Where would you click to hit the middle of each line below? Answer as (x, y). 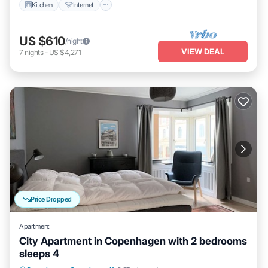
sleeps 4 (39, 254)
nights (34, 52)
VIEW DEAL (203, 51)
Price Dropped (51, 199)
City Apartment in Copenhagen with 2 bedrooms (133, 241)
